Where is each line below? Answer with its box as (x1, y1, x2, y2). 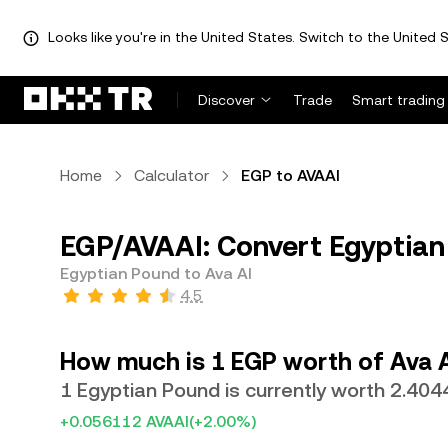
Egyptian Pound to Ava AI (60, 264, 252, 283)
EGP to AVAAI (241, 166, 340, 185)
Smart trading (352, 92, 445, 108)
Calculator (134, 166, 209, 185)
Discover (198, 92, 255, 108)
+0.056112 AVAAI (60, 412, 189, 431)
